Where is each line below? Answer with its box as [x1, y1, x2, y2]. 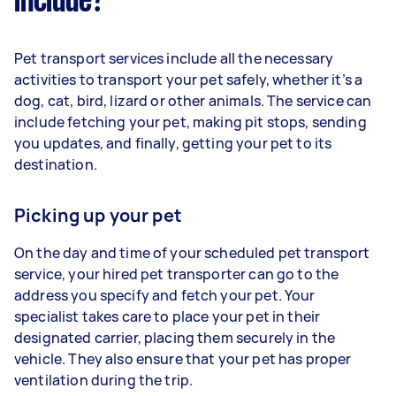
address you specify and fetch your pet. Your [14, 285, 316, 305]
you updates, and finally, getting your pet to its [14, 133, 332, 153]
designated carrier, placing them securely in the [14, 327, 336, 347]
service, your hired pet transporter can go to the [14, 263, 339, 284]
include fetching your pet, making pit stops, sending [14, 111, 367, 132]
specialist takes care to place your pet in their [14, 306, 321, 326]
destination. [14, 154, 100, 174]
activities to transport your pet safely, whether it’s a [14, 69, 363, 89]
